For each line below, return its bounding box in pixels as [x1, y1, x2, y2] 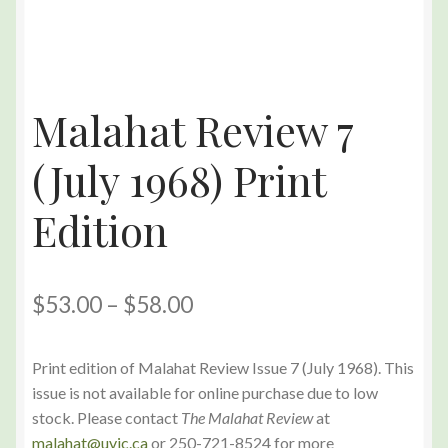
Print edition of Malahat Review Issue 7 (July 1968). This [32, 358, 414, 378]
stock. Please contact [32, 408, 181, 428]
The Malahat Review [181, 408, 313, 428]
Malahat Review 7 [32, 102, 354, 159]
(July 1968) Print [32, 152, 326, 209]
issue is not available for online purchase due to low [32, 383, 378, 403]
